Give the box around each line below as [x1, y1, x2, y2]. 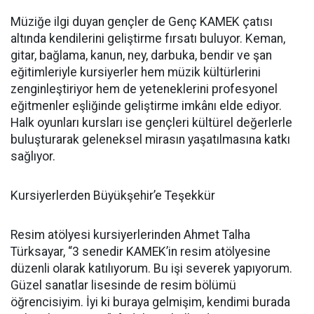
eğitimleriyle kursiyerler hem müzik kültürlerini [11, 65, 261, 79]
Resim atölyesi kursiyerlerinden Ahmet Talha [11, 228, 250, 242]
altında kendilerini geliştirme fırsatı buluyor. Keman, [11, 32, 285, 46]
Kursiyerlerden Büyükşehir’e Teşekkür [11, 189, 215, 203]
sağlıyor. [11, 149, 55, 163]
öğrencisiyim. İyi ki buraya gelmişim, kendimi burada [11, 295, 290, 309]
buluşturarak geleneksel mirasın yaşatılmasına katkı [11, 132, 290, 146]
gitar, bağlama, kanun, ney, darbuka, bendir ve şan [11, 48, 272, 62]
